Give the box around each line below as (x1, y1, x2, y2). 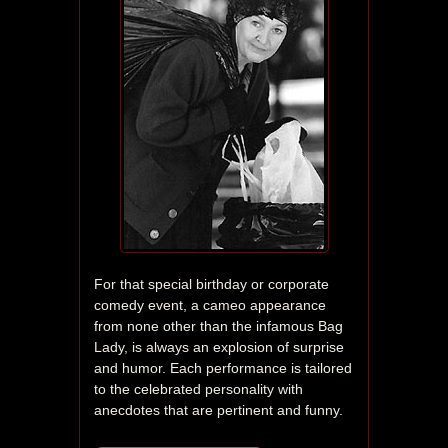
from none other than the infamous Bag (94, 318, 343, 335)
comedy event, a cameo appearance (94, 297, 326, 314)
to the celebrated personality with (94, 381, 303, 398)
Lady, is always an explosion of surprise (94, 339, 344, 356)
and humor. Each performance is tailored (94, 360, 352, 377)
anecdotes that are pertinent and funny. (94, 402, 347, 419)
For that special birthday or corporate (94, 276, 329, 293)
